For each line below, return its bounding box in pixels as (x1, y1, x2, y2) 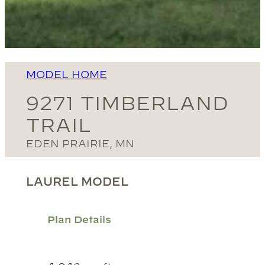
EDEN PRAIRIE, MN (25, 138, 134, 150)
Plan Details (47, 213, 111, 225)
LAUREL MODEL (25, 175, 128, 189)
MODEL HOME (25, 69, 107, 80)
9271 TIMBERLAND (25, 92, 229, 114)
